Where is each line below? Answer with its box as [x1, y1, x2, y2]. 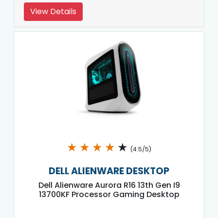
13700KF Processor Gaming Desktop [38, 188, 180, 200]
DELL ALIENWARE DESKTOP [49, 164, 169, 178]
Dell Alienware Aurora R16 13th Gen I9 [38, 179, 180, 191]
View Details [30, 5, 76, 17]
